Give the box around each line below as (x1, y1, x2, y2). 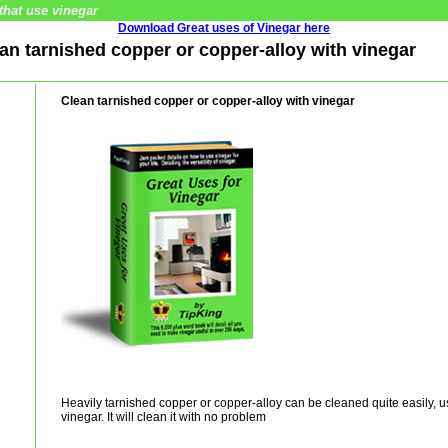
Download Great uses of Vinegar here (118, 21, 330, 35)
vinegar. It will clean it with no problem (61, 409, 266, 424)
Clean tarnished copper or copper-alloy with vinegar (61, 94, 355, 108)
